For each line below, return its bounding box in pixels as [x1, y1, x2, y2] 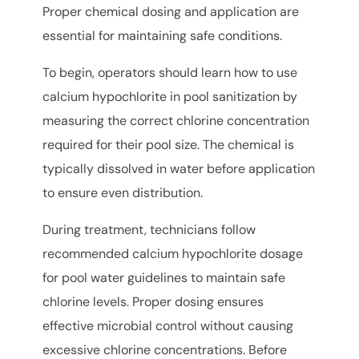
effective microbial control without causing [42, 317, 294, 335]
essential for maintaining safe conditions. [42, 27, 283, 45]
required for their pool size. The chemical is [42, 136, 295, 154]
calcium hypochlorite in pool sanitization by [42, 88, 298, 106]
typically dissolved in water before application [42, 160, 316, 178]
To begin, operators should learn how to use [42, 64, 298, 82]
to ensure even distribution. [42, 184, 204, 202]
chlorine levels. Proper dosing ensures [42, 293, 264, 311]
